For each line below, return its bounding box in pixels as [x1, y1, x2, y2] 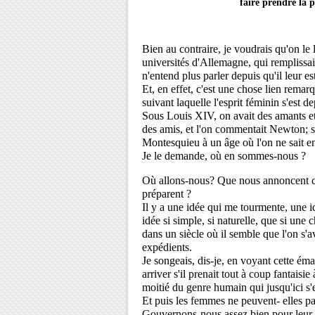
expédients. [142, 241, 195, 253]
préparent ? [142, 188, 194, 200]
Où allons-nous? [142, 174, 217, 186]
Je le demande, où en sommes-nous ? [142, 150, 306, 162]
